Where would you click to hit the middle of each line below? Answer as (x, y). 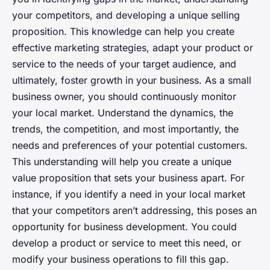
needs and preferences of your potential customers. (130, 146)
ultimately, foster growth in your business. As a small (132, 80)
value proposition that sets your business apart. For (128, 178)
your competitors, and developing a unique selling (126, 15)
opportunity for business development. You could (124, 227)
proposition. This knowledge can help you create (123, 32)
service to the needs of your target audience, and (124, 64)
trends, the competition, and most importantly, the (125, 129)
